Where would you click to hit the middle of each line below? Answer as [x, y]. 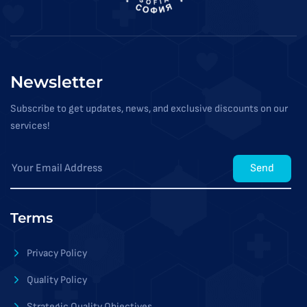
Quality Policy [57, 280]
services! [30, 126]
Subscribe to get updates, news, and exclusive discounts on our [149, 109]
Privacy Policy [57, 254]
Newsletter [57, 82]
